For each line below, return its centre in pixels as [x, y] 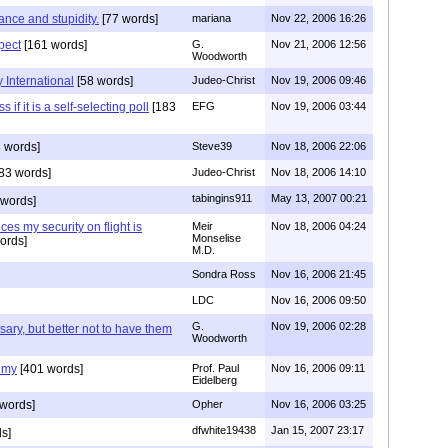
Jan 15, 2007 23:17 [317, 429]
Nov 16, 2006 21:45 [318, 273]
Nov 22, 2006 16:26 [318, 17]
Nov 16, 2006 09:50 [318, 299]
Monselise [216, 237]
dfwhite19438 [224, 429]
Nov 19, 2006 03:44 [318, 105]
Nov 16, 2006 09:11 [318, 367]
